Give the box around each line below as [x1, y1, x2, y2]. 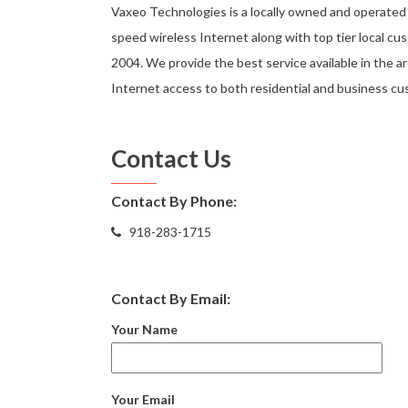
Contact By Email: [111, 290, 230, 307]
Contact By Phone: [111, 192, 237, 209]
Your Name [111, 321, 178, 337]
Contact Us [111, 144, 231, 173]
